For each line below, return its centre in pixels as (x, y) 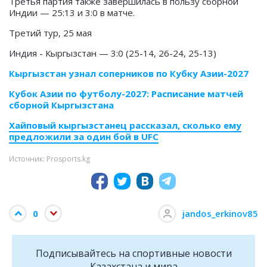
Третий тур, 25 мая (50, 33)
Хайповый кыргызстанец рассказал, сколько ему (125, 125)
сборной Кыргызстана (61, 105)
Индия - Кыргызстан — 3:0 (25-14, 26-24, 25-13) (113, 53)
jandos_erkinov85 (220, 214)
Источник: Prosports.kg (49, 159)
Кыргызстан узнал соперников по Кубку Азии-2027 (129, 74)
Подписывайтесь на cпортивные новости (133, 254)
